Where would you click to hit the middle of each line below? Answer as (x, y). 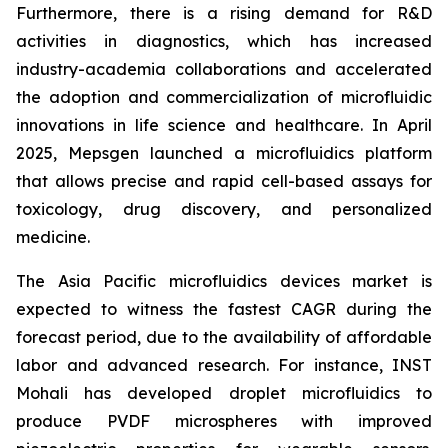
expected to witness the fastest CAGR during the (224, 308)
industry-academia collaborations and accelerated (224, 68)
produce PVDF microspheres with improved (224, 420)
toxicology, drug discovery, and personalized (224, 208)
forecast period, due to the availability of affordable (224, 336)
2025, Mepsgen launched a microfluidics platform (224, 152)
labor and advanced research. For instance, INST (224, 364)
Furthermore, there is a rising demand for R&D (224, 12)
